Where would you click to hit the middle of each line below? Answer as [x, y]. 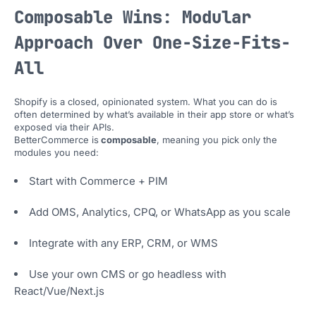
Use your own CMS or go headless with [128, 274]
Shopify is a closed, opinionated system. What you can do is [146, 102]
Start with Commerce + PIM [98, 181]
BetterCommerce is [56, 140]
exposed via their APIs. [64, 127]
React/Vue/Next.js [59, 291]
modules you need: [56, 153]
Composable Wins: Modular [133, 18]
